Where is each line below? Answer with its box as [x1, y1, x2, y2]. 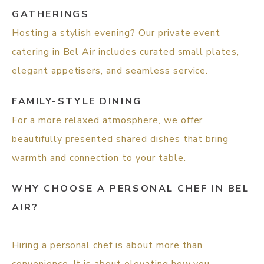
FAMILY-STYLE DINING [12, 95, 142, 108]
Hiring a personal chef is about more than [12, 239, 203, 252]
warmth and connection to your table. [12, 151, 186, 165]
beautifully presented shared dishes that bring [12, 133, 229, 146]
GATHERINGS [12, 8, 90, 21]
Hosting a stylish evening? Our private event [12, 27, 221, 40]
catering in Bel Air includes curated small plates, [12, 45, 239, 59]
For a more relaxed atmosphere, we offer [12, 114, 203, 127]
